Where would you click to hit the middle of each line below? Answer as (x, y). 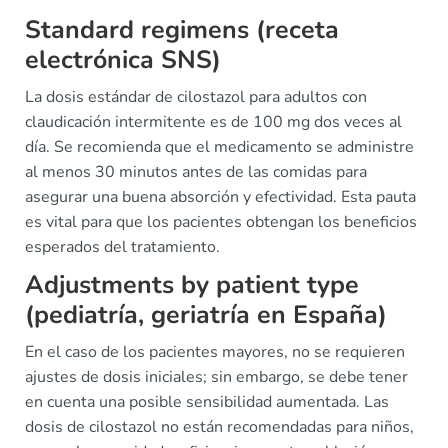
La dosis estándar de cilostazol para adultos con (196, 97)
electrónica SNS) (123, 60)
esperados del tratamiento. (122, 247)
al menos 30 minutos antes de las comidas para (196, 172)
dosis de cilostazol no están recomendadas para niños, (219, 427)
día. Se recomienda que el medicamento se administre (219, 147)
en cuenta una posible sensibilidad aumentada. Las (207, 402)
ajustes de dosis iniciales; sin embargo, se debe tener (216, 377)
